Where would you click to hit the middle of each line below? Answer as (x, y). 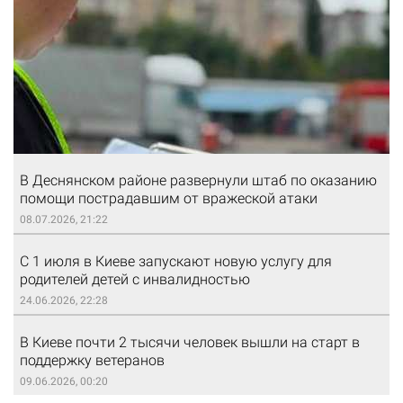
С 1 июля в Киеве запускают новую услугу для (176, 262)
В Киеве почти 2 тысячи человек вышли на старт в (190, 343)
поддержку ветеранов (92, 361)
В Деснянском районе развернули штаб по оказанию (198, 181)
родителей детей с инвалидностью (135, 280)
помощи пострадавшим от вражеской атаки (169, 199)
